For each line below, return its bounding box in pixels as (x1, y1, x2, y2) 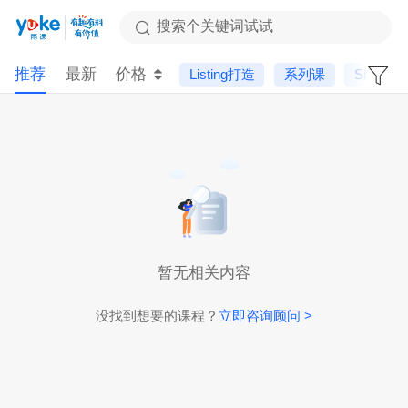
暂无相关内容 (158, 263, 250, 281)
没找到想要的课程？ (96, 307, 219, 323)
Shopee (354, 66, 401, 82)
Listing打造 (189, 66, 255, 82)
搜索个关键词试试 (156, 18, 273, 35)
